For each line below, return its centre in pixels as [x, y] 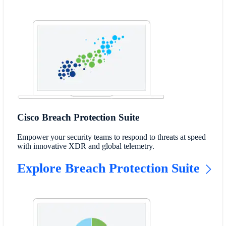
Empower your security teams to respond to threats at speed [111, 137]
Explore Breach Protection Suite [108, 168]
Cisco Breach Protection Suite [78, 118]
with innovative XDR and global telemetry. [86, 146]
